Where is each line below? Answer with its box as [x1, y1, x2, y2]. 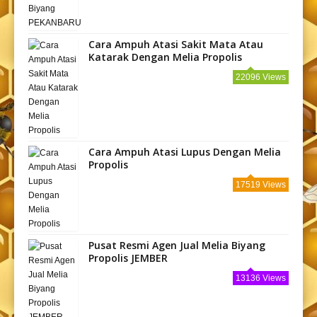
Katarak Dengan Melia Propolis [88, 50, 242, 64]
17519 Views [236, 179, 286, 190]
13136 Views [236, 272, 286, 283]
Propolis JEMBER [88, 250, 168, 265]
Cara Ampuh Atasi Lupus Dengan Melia [88, 144, 281, 158]
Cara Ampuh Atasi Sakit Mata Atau [88, 37, 263, 51]
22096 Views [236, 71, 286, 82]
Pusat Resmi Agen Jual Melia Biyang [88, 238, 265, 252]
